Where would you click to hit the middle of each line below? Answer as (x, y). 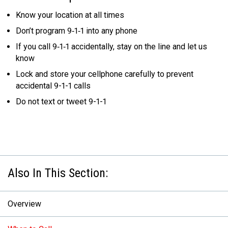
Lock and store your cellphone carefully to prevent (105, 74)
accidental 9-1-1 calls (53, 86)
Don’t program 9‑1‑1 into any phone (77, 31)
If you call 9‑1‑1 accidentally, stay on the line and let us (111, 47)
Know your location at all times (70, 15)
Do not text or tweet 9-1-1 (61, 102)
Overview (24, 204)
